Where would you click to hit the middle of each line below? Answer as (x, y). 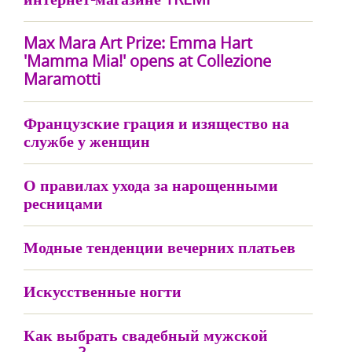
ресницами (63, 203)
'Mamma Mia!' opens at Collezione (147, 61)
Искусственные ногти (103, 291)
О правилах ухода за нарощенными (151, 185)
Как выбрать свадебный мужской (146, 335)
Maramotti (62, 79)
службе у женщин (87, 141)
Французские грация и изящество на (156, 123)
